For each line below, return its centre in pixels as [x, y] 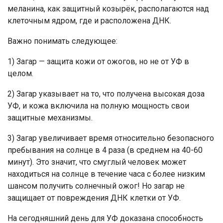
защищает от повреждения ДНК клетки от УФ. [94, 198]
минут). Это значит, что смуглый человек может [97, 162]
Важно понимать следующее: [62, 41]
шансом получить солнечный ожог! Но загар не [96, 186]
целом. [20, 73]
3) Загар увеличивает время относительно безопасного [111, 138]
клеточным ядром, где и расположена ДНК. [89, 20]
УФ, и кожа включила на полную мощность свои [98, 106]
